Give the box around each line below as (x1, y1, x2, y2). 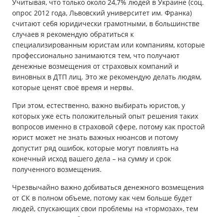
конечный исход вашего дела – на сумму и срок (12, 154, 171, 164)
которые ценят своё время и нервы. (12, 83, 134, 93)
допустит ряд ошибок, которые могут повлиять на (12, 143, 179, 153)
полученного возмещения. (12, 165, 102, 174)
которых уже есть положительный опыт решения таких (12, 111, 198, 121)
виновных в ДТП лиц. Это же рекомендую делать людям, (12, 72, 201, 82)
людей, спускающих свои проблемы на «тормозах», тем (12, 204, 198, 214)
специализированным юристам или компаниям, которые (12, 40, 205, 50)
